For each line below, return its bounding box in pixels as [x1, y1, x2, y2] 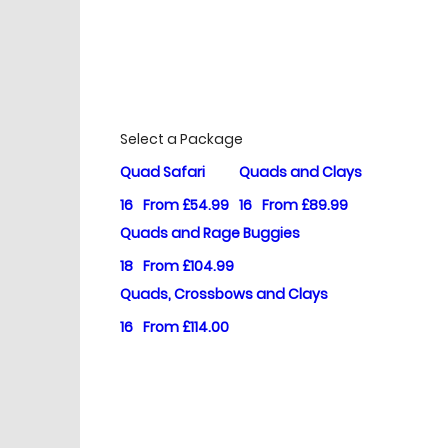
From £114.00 [143, 317, 229, 338]
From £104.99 [143, 256, 234, 277]
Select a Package [120, 129, 243, 150]
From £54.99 [143, 195, 229, 216]
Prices [133, 91, 200, 117]
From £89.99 [262, 195, 348, 216]
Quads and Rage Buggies [120, 223, 300, 244]
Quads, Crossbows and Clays [120, 284, 328, 305]
